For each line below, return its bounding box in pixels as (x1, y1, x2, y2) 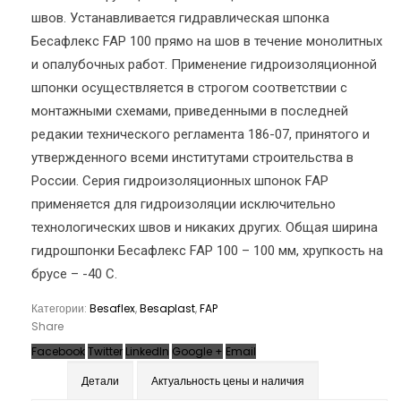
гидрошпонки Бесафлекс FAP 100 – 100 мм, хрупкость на (31, 243, 383, 259)
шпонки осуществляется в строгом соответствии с (31, 80, 347, 96)
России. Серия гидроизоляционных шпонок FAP (31, 173, 328, 189)
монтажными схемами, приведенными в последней (31, 103, 348, 119)
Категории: (31, 301, 90, 316)
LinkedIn (125, 344, 169, 359)
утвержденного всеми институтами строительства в (31, 149, 354, 166)
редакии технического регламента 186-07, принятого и (31, 126, 370, 142)
